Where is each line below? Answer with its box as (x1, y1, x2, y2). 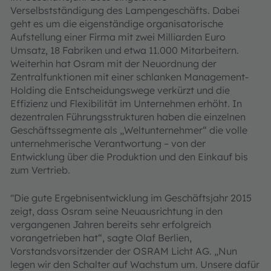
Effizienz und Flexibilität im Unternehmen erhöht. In (10, 97, 242, 109)
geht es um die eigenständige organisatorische (10, 18, 223, 30)
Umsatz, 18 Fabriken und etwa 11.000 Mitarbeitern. (10, 44, 239, 56)
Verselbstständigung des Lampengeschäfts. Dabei (10, 4, 240, 16)
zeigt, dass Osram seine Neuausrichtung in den (10, 205, 223, 217)
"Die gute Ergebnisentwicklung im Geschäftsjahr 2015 (10, 192, 252, 204)
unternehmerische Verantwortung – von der (10, 137, 206, 149)
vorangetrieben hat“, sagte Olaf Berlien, (10, 232, 192, 244)
